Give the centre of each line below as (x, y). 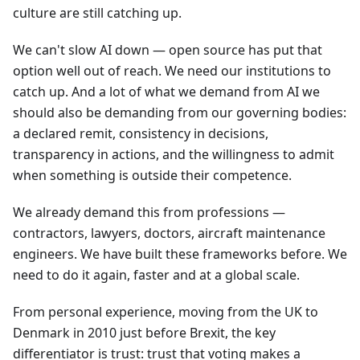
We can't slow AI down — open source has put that (168, 49)
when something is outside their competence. (152, 175)
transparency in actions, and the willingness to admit (174, 154)
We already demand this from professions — (149, 212)
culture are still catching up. (97, 12)
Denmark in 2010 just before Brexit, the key (144, 332)
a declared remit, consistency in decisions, (141, 133)
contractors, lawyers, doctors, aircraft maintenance (169, 233)
